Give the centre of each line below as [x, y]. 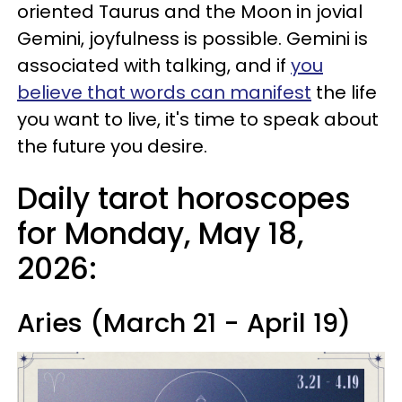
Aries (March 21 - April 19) [184, 323]
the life [344, 92]
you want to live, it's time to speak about [198, 119]
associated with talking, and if [154, 66]
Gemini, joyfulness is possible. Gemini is [192, 39]
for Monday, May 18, [160, 234]
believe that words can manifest [164, 92]
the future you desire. [114, 146]
